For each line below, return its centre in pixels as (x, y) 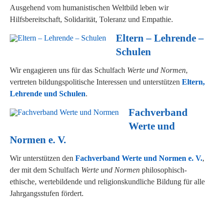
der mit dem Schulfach (45, 170)
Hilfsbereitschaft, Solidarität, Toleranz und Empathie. (91, 19)
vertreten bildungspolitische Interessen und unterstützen (96, 82)
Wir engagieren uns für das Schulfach (68, 70)
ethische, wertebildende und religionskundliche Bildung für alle (107, 182)
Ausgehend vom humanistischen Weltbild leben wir (89, 8)
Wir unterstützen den (43, 158)
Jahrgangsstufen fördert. (47, 193)
